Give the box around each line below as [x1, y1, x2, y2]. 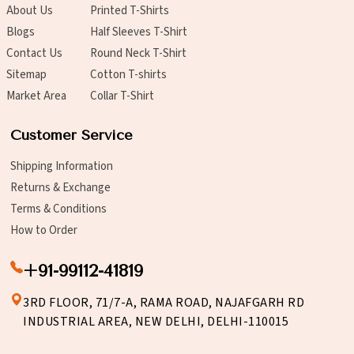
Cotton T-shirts [90, 66, 167, 84]
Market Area [6, 88, 66, 105]
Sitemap [6, 66, 47, 84]
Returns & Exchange [10, 179, 111, 197]
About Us [6, 2, 53, 20]
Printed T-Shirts [90, 2, 169, 20]
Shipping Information [10, 158, 113, 175]
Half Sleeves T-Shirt [90, 24, 187, 41]
